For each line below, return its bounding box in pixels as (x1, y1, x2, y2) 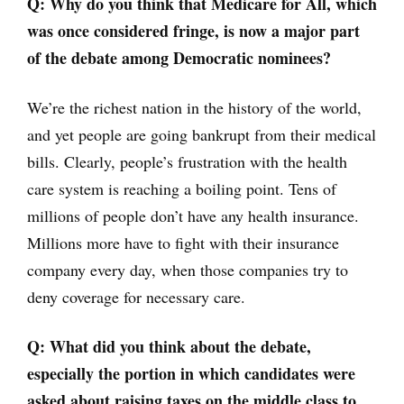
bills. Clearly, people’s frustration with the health (27, 151, 347, 172)
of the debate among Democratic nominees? (27, 46, 331, 69)
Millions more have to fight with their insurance (27, 232, 339, 253)
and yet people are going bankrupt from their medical (27, 124, 376, 145)
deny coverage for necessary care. (27, 286, 245, 308)
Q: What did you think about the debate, (27, 335, 311, 358)
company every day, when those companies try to (27, 259, 348, 280)
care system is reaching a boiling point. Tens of (27, 178, 336, 199)
